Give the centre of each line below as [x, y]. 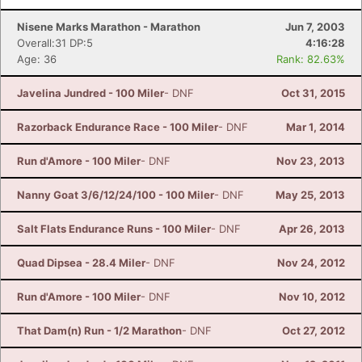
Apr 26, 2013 [312, 229]
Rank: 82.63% [311, 59]
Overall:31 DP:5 [55, 43]
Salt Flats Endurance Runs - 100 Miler [114, 229]
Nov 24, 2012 [311, 263]
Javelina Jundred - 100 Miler [90, 93]
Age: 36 [37, 59]
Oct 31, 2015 [313, 93]
